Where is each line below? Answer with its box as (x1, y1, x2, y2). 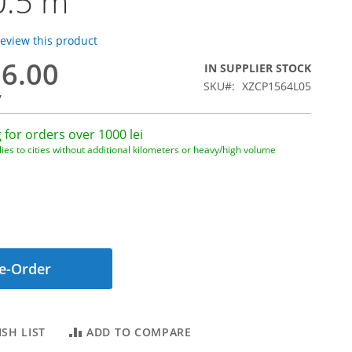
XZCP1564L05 (242, 79, 311, 93)
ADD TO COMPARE (86, 324, 192, 339)
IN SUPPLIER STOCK (204, 60, 311, 75)
